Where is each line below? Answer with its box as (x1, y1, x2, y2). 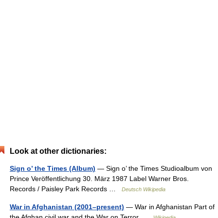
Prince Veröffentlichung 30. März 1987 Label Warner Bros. (10, 175, 189, 182)
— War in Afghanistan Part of (124, 203, 215, 211)
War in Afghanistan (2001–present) (10, 203, 124, 211)
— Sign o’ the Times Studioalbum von (95, 164, 212, 172)
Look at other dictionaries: (10, 147, 107, 155)
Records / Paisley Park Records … (10, 185, 122, 193)
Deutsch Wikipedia (122, 186, 165, 192)
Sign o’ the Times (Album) (10, 164, 95, 172)
